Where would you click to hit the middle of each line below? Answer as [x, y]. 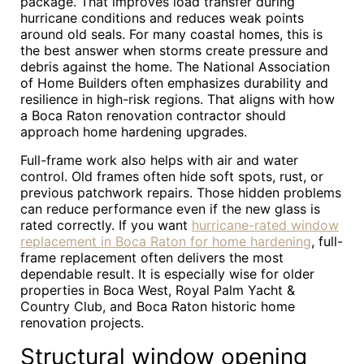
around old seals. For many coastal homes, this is [171, 34]
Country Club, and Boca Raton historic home [158, 306]
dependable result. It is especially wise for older [167, 274]
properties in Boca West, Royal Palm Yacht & [158, 290]
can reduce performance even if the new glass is [170, 209]
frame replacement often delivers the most [152, 258]
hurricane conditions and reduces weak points [162, 18]
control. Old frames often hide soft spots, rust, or [172, 176]
